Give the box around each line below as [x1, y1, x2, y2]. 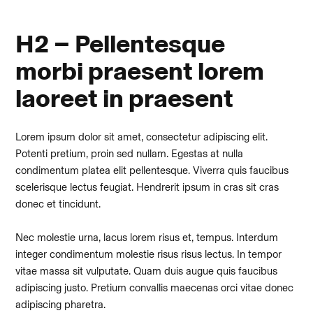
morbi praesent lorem [15, 56, 265, 86]
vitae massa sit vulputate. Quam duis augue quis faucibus [15, 265, 278, 277]
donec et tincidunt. [15, 198, 101, 210]
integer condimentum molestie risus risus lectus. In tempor [15, 248, 282, 261]
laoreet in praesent [15, 83, 234, 113]
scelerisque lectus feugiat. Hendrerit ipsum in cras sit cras [15, 181, 279, 194]
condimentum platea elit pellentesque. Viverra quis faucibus [15, 164, 289, 177]
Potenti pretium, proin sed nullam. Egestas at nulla [15, 147, 244, 160]
